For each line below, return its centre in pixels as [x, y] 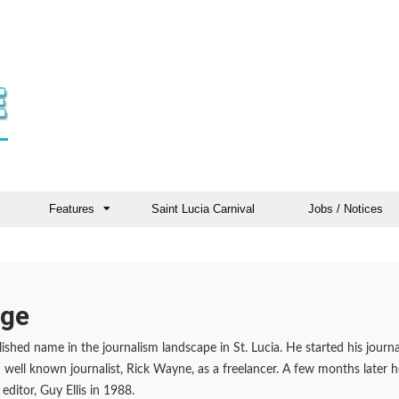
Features [72, 209]
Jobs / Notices [346, 209]
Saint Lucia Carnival [203, 209]
